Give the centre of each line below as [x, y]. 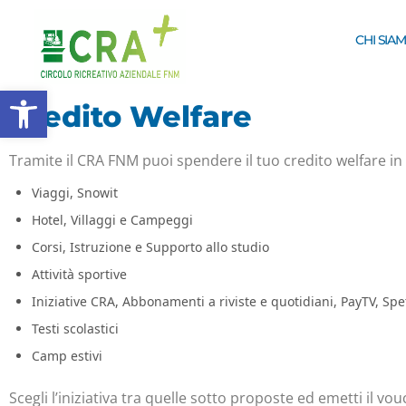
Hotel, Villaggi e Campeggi [112, 220]
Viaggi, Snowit [75, 193]
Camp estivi [67, 356]
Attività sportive [79, 275]
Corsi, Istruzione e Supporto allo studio [150, 247]
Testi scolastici [75, 329]
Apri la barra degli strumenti [74, 98]
